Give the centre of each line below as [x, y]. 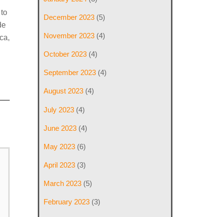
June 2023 [60, 128]
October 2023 [65, 54]
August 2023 [64, 91]
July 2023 [59, 109]
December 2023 [69, 17]
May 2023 [60, 146]
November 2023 [69, 35]
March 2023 [63, 184]
